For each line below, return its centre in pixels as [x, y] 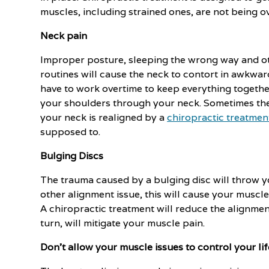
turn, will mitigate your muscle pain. [123, 223]
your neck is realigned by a [104, 117]
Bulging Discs [72, 156]
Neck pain [64, 36]
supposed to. [71, 132]
